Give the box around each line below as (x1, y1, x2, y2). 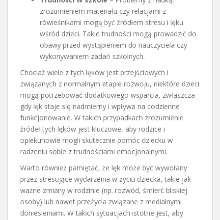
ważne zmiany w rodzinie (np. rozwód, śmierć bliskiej (20, 185, 187, 195)
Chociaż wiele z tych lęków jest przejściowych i (20, 67, 168, 77)
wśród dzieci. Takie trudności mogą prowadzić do (40, 28, 196, 38)
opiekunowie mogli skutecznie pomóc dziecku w (20, 135, 173, 145)
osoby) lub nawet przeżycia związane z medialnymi (20, 196, 182, 206)
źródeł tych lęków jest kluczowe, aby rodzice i (20, 124, 165, 134)
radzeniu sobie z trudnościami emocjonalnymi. (20, 146, 167, 156)
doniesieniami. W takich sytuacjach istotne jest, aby (20, 208, 183, 218)
